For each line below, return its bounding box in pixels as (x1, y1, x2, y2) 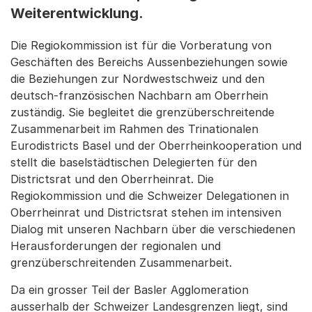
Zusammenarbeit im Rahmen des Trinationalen (10, 122, 258, 136)
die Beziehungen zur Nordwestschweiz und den (10, 72, 265, 86)
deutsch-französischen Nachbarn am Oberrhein (10, 88, 268, 102)
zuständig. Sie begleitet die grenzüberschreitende (10, 105, 274, 119)
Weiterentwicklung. (10, 5, 143, 22)
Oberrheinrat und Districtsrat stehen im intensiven (10, 205, 281, 219)
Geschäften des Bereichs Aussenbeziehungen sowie (10, 55, 288, 69)
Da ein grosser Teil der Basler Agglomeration (10, 283, 249, 297)
